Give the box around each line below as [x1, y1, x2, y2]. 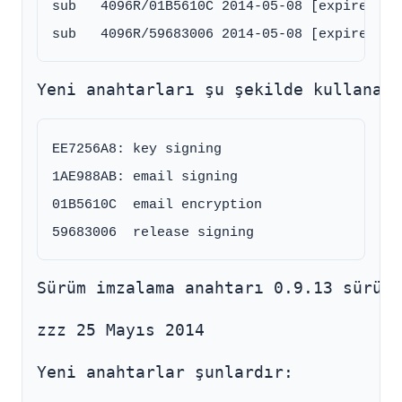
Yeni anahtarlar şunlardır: [37, 363, 293, 381]
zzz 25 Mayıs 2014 [37, 321, 205, 339]
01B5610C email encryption [52, 197, 262, 213]
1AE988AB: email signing [52, 169, 238, 185]
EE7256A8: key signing [52, 141, 222, 157]
